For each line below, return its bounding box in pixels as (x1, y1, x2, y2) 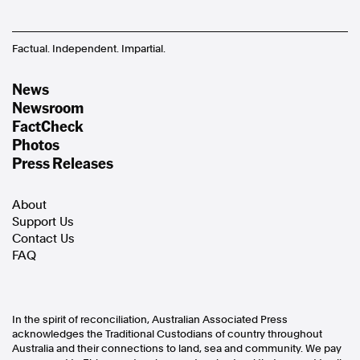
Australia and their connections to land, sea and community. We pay (12, 342, 342, 354)
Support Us (12, 215, 74, 229)
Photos (12, 135, 59, 153)
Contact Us (12, 231, 75, 246)
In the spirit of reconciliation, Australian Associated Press (12, 313, 288, 325)
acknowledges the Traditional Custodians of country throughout (12, 328, 322, 340)
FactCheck (12, 117, 84, 135)
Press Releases (12, 153, 113, 172)
